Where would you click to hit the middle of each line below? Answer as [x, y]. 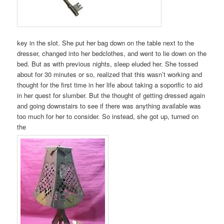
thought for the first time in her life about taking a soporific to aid [110, 85]
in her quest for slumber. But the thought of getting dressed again [111, 95]
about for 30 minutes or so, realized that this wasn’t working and [110, 74]
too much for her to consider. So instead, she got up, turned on [108, 116]
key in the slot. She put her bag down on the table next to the [106, 43]
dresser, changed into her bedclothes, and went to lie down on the [112, 53]
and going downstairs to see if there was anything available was [109, 106]
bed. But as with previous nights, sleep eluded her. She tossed [108, 64]
